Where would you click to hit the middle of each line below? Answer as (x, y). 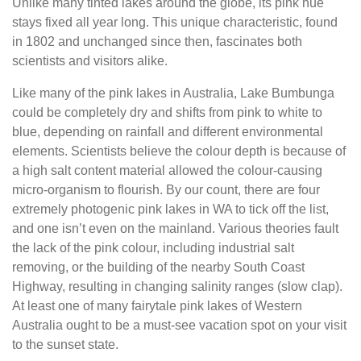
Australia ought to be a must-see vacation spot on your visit (179, 325)
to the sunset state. (65, 344)
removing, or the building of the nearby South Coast (158, 267)
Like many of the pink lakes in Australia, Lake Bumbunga (173, 93)
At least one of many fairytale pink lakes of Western (157, 306)
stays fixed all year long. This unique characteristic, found (175, 22)
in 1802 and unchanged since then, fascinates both (157, 41)
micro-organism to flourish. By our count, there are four (166, 190)
